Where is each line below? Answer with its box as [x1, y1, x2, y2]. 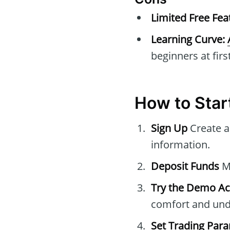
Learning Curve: [151, 32, 225, 47]
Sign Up [151, 121, 187, 136]
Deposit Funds [151, 159, 219, 174]
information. [151, 138, 210, 152]
